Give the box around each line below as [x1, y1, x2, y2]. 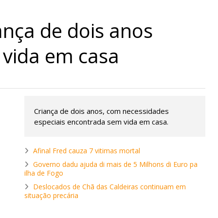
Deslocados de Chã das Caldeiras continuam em [33, 182, 186, 191]
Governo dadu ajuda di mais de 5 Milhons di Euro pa [33, 159, 198, 169]
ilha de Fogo [24, 168, 63, 178]
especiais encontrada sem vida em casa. [34, 116, 168, 127]
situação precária [24, 190, 78, 200]
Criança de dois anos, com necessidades [34, 106, 169, 116]
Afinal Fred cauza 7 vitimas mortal [33, 145, 140, 155]
